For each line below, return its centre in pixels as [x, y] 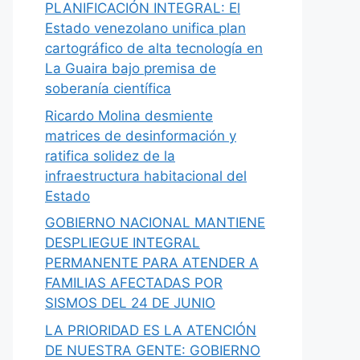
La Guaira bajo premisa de [131, 68]
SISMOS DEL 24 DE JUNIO [130, 303]
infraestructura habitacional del [146, 176]
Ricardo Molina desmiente [129, 115]
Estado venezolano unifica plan [145, 28]
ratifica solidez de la [110, 155]
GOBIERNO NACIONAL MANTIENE [155, 223]
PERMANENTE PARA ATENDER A [152, 263]
